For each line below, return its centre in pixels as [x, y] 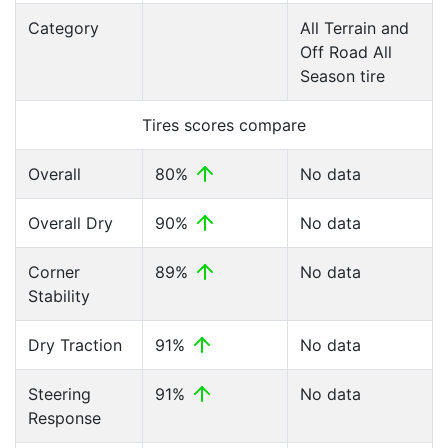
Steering [59, 394]
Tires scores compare [224, 125]
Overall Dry [70, 223]
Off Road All [346, 52]
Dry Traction [75, 345]
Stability [59, 296]
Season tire [342, 76]
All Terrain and [354, 28]
